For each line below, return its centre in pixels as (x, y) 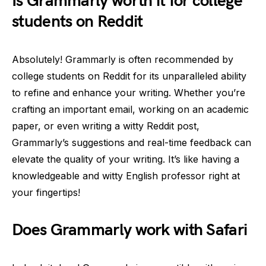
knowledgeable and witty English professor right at (126, 176)
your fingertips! (46, 192)
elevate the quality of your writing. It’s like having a (126, 159)
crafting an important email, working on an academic (130, 109)
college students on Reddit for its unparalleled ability (129, 76)
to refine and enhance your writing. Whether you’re (129, 93)
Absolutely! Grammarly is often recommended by (123, 59)
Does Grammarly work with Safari (130, 230)
